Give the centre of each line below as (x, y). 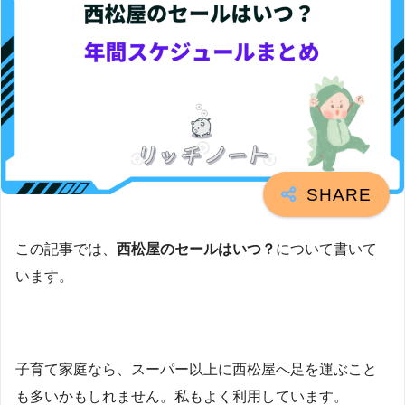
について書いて (326, 250)
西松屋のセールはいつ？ (196, 250)
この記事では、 (66, 250)
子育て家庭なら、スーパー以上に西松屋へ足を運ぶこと (196, 369)
